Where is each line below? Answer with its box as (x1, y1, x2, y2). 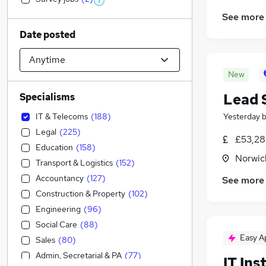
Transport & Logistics (36, 157, 113, 168)
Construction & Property (36, 188, 125, 199)
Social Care (36, 219, 77, 230)
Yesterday (223, 111, 260, 122)
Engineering (36, 204, 81, 214)
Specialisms (20, 91, 75, 103)
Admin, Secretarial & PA (36, 250, 122, 261)
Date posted (20, 28, 75, 41)
